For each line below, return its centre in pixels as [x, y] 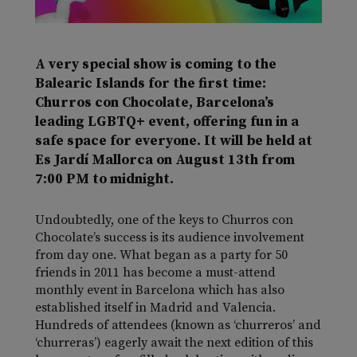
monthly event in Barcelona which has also [160, 290]
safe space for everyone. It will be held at [174, 141]
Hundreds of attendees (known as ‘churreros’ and [178, 326]
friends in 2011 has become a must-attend [155, 273]
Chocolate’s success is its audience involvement [170, 238]
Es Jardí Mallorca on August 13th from [165, 161]
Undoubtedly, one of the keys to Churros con [164, 220]
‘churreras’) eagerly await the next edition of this [174, 343]
